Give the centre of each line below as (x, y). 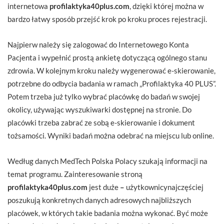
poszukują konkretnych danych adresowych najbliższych (99, 200)
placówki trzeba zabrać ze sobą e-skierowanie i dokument (101, 122)
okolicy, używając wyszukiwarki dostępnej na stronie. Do (99, 109)
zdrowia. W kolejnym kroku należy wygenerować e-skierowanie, (111, 70)
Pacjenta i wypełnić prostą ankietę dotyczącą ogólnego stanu (107, 57)
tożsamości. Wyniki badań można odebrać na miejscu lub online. (111, 135)
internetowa (28, 6)
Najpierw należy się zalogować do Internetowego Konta (98, 44)
